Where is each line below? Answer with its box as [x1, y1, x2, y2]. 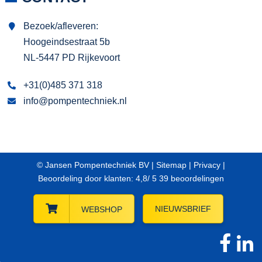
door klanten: [82, 173, 136, 183]
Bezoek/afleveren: [23, 20, 98, 31]
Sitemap [156, 160, 187, 170]
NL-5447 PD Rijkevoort [23, 52, 120, 63]
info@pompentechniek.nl [23, 95, 127, 106]
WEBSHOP [81, 204, 122, 214]
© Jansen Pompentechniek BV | [37, 160, 156, 170]
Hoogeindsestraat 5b [23, 36, 110, 47]
